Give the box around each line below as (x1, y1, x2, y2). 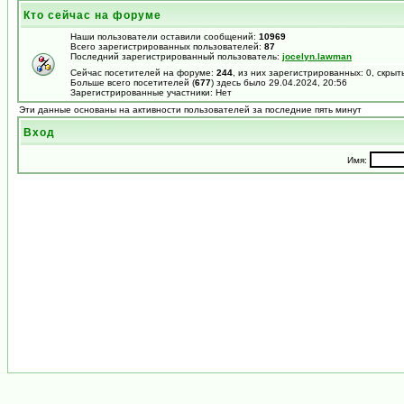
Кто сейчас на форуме (23, 9, 161, 22)
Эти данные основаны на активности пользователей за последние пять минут (19, 105, 362, 115)
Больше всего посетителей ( (70, 78, 195, 87)
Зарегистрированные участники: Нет (70, 87, 232, 97)
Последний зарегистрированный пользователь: (70, 51, 282, 61)
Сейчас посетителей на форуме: (70, 68, 216, 78)
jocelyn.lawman (282, 51, 352, 61)
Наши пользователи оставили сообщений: (70, 32, 259, 41)
